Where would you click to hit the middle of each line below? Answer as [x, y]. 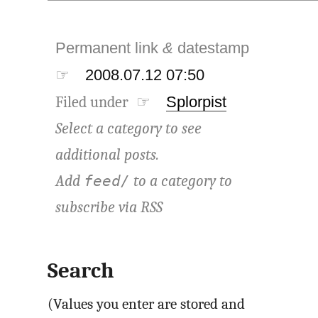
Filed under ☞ [103, 102]
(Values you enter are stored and [147, 305]
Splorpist [197, 102]
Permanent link [109, 48]
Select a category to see [129, 128]
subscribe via [98, 207]
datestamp [215, 48]
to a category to [181, 181]
